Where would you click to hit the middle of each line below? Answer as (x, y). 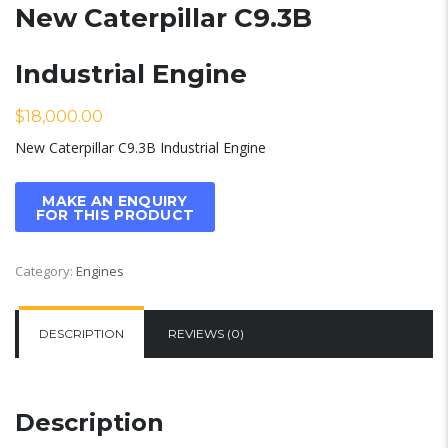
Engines (100, 270)
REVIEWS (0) (206, 333)
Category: (45, 270)
